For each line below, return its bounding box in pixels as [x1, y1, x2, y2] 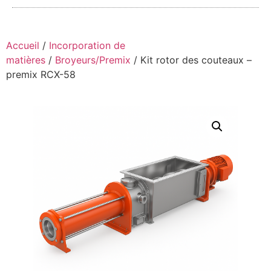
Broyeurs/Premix [55, 53, 131, 66]
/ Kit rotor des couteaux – [131, 53, 252, 66]
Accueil [6, 39, 39, 51]
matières [6, 53, 45, 66]
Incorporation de [49, 39, 125, 51]
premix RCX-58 [6, 68, 76, 80]
